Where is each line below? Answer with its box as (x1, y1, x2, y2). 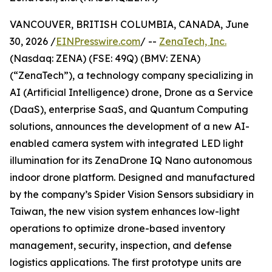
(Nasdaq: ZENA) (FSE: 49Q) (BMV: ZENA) (10, 52, 200, 64)
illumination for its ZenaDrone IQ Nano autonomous (10, 154, 252, 166)
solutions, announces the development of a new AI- (10, 120, 250, 132)
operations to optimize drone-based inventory (10, 222, 225, 234)
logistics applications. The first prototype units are (10, 256, 242, 268)
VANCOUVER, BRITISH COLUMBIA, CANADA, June (10, 18, 249, 30)
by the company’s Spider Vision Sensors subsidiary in (10, 188, 254, 200)
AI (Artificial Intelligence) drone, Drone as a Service (10, 86, 253, 98)
